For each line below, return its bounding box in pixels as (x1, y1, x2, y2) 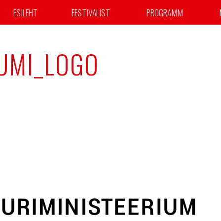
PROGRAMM (147, 6, 183, 19)
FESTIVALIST (71, 6, 110, 19)
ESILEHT (13, 6, 37, 19)
